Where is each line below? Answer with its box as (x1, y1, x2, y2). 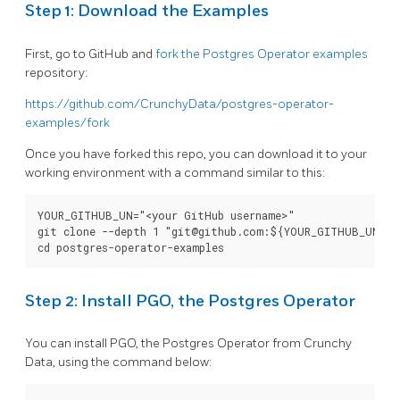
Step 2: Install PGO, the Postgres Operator (25, 291, 355, 311)
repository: (25, 64, 87, 80)
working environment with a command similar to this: (25, 164, 325, 180)
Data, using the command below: (25, 354, 212, 371)
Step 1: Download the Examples (25, 2, 269, 21)
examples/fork (25, 114, 110, 130)
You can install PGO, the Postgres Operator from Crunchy (25, 336, 352, 352)
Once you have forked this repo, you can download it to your (25, 146, 367, 162)
